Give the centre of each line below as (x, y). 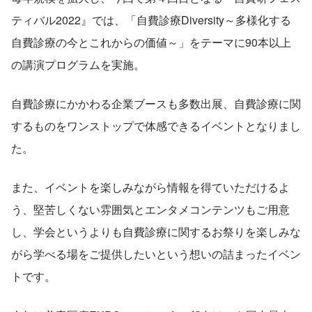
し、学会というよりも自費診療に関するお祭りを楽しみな (156, 232)
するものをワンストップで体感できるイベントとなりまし (156, 126)
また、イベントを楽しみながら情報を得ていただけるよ (150, 187)
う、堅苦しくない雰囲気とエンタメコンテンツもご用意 (150, 210)
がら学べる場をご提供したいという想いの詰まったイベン (156, 254)
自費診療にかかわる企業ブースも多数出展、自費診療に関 (156, 104)
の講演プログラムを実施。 (78, 65)
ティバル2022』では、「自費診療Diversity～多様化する (151, 20)
